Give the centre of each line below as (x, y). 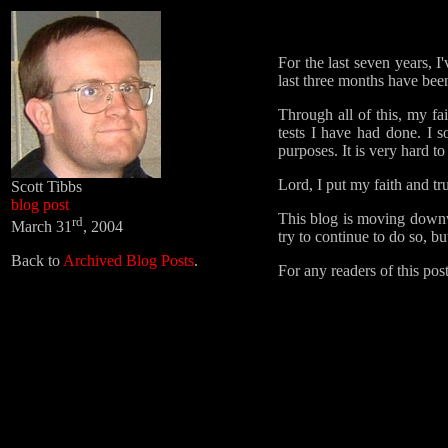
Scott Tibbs (46, 186)
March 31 (41, 227)
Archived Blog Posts (128, 261)
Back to (37, 261)
